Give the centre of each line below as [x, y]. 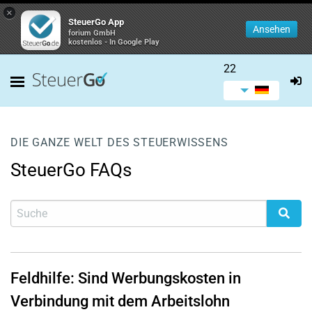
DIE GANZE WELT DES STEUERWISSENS [119, 142]
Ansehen [272, 29]
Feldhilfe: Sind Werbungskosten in [126, 278]
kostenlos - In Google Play [114, 42]
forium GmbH [92, 33]
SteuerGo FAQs [71, 170]
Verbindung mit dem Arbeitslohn [120, 301]
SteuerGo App [96, 22]
